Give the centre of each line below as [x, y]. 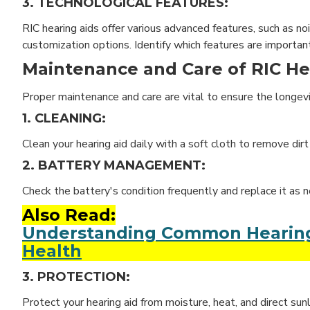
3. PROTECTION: [76, 276]
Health [52, 250]
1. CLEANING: [64, 118]
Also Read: [69, 215]
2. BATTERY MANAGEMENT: [114, 165]
